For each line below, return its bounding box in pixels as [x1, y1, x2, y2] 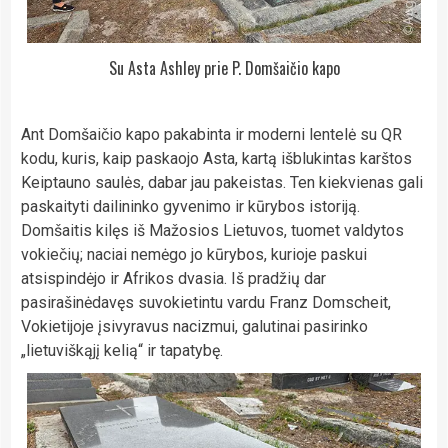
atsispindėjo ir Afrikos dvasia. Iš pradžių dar [21, 268, 326, 288]
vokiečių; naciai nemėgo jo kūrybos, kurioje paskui [21, 244, 367, 264]
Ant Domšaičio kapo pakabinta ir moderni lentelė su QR [21, 124, 402, 144]
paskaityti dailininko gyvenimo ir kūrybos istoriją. [21, 196, 360, 216]
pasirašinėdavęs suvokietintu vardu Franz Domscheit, [21, 292, 391, 312]
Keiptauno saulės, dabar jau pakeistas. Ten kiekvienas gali [21, 172, 423, 192]
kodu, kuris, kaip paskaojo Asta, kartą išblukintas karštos [21, 148, 412, 168]
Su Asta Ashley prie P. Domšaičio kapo [108, 56, 340, 81]
